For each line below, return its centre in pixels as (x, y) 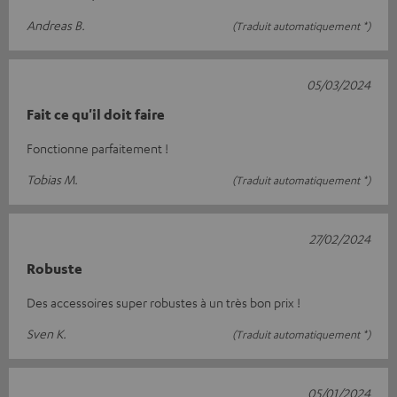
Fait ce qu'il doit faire (96, 114)
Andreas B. (56, 25)
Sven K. (47, 333)
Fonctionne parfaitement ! (97, 148)
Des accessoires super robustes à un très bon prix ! (163, 302)
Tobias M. (52, 179)
